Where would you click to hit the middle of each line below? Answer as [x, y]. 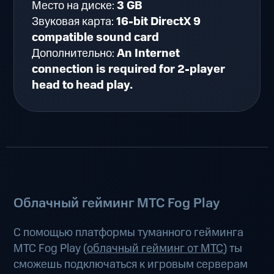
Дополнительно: [75, 54]
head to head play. [83, 86]
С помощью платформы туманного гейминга [129, 233]
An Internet [149, 54]
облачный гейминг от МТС [155, 249]
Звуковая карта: [74, 22]
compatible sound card [96, 38]
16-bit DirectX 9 [159, 22]
